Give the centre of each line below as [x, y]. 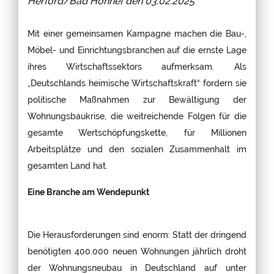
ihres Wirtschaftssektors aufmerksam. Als [137, 66]
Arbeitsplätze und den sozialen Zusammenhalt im [137, 149]
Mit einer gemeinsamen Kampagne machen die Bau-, [137, 33]
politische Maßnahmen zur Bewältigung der [137, 99]
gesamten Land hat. [69, 165]
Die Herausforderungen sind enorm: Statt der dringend [137, 234]
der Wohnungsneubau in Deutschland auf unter [137, 267]
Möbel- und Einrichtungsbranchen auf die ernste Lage [137, 50]
